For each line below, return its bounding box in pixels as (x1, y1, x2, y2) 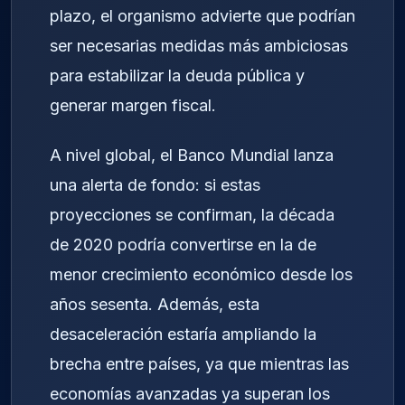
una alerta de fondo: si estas (50, 175, 260, 195)
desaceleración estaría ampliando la (50, 325, 316, 344)
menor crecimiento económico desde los (50, 265, 353, 285)
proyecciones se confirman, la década (50, 205, 334, 225)
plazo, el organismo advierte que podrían (50, 6, 355, 26)
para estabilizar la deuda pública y (50, 66, 305, 86)
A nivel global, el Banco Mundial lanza (50, 146, 334, 165)
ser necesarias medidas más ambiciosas (50, 36, 348, 56)
